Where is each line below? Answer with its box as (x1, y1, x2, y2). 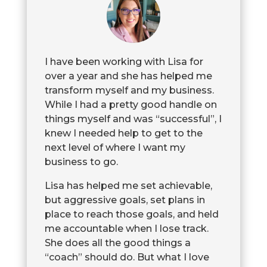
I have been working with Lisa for (44, 55, 203, 67)
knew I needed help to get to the (44, 127, 203, 139)
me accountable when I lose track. (44, 222, 209, 234)
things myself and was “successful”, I (44, 113, 222, 125)
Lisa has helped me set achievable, (44, 179, 212, 191)
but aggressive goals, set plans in (44, 194, 205, 206)
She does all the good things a (44, 237, 191, 249)
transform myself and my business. (44, 84, 214, 96)
